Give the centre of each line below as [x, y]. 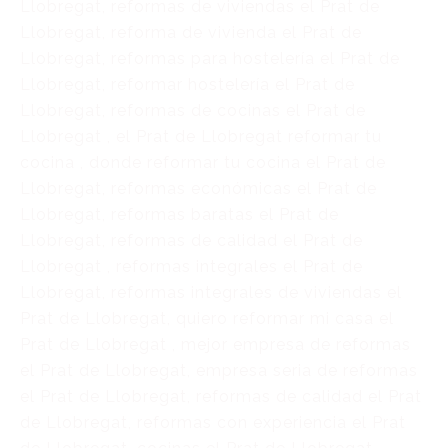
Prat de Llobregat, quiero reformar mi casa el [207, 318]
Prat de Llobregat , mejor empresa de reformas [215, 344]
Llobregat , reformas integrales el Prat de [191, 266]
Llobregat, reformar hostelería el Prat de [187, 84]
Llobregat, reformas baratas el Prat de [179, 214]
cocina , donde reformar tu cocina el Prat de [203, 162]
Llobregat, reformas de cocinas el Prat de [193, 110]
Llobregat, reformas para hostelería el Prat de [210, 58]
